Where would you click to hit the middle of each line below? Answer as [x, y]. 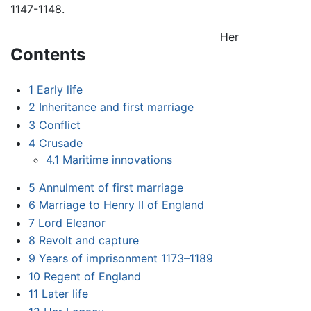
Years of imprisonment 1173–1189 [126, 258]
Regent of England [92, 276]
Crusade [60, 143]
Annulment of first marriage [111, 187]
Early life [59, 89]
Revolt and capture [89, 241]
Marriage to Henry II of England [121, 205]
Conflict [59, 125]
